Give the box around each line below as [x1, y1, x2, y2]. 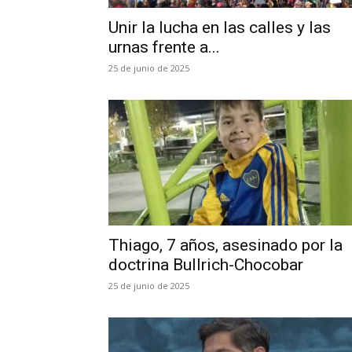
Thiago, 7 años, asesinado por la [108, 236, 343, 255]
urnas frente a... [108, 38, 220, 57]
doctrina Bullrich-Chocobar [108, 255, 303, 274]
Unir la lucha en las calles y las [108, 18, 331, 37]
